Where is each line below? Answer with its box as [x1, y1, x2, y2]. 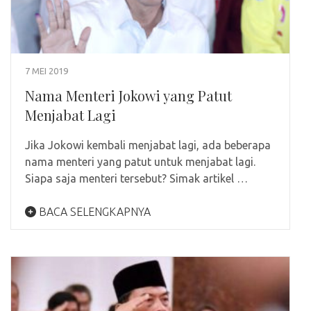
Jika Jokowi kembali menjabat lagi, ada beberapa [25, 138, 271, 151]
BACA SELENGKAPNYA [36, 205, 151, 218]
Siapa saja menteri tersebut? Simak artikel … [25, 171, 248, 185]
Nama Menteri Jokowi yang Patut [25, 85, 232, 105]
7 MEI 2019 [25, 65, 68, 76]
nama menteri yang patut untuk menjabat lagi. [25, 155, 255, 168]
